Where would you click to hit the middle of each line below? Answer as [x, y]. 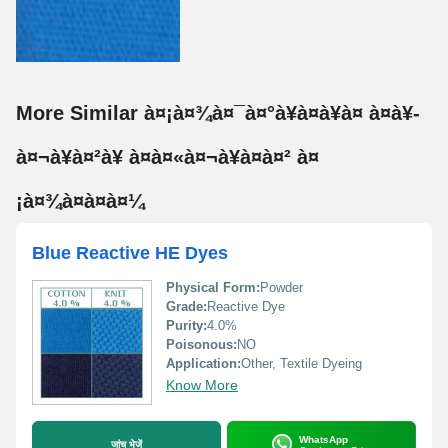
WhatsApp [323, 439]
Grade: [186, 306]
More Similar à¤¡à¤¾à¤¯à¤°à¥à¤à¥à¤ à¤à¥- [218, 113]
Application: [203, 363]
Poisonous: [201, 344]
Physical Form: [213, 287]
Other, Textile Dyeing [301, 363]
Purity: [186, 325]
